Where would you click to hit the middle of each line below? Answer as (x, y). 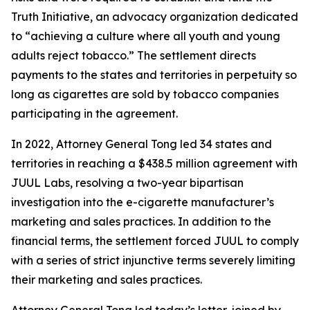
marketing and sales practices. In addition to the (141, 221)
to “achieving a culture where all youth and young (146, 36)
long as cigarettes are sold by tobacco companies (145, 94)
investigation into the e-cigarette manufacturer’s (143, 202)
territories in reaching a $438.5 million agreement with (154, 163)
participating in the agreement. (94, 113)
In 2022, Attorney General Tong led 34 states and (142, 144)
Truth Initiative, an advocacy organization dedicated (155, 16)
